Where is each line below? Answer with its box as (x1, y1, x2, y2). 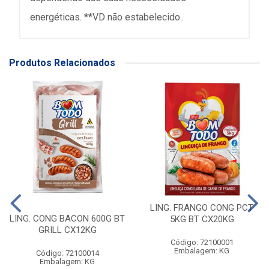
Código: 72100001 (170, 238, 234, 247)
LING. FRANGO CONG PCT (150, 202, 253, 214)
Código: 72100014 (35, 249, 99, 258)
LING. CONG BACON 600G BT (10, 213, 125, 225)
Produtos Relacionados (9, 57, 115, 69)
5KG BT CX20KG (169, 214, 234, 225)
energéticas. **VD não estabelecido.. (30, 11, 184, 23)
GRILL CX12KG (38, 225, 97, 236)
